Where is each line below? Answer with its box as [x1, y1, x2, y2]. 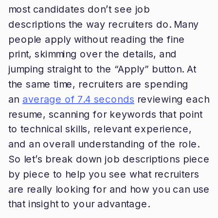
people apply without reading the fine [8, 33, 185, 45]
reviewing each [134, 93, 210, 105]
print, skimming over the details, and [8, 48, 177, 60]
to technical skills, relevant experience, [8, 123, 192, 135]
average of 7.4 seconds [22, 93, 134, 105]
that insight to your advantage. [8, 198, 150, 210]
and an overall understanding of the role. [8, 138, 200, 150]
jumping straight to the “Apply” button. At [8, 63, 196, 75]
